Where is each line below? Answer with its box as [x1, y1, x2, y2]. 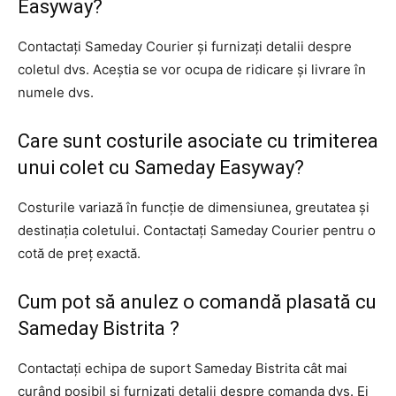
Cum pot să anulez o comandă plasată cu [18, 290, 377, 313]
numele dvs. [18, 83, 94, 101]
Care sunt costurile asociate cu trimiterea [18, 129, 378, 152]
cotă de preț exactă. [18, 244, 141, 262]
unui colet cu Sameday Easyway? [18, 156, 304, 179]
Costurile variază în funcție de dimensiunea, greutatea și [18, 198, 369, 216]
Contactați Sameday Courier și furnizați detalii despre [18, 37, 352, 55]
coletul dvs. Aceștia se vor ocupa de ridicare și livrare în [18, 60, 366, 78]
